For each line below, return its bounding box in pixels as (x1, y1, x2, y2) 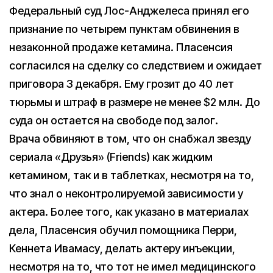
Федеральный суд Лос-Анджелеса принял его (9, 4, 249, 18)
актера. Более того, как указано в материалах (9, 205, 249, 219)
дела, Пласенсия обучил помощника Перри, (9, 224, 237, 237)
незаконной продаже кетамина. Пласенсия (9, 41, 233, 54)
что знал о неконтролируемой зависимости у (9, 187, 243, 200)
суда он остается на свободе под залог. (9, 114, 218, 127)
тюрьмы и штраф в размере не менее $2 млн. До (9, 96, 260, 109)
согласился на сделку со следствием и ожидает (9, 59, 262, 73)
